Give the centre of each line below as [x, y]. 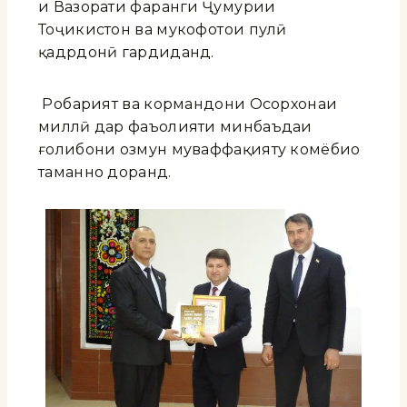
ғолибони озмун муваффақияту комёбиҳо [199, 149]
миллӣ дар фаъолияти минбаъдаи [175, 126]
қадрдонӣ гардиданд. [126, 52]
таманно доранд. [105, 172]
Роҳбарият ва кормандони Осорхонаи [188, 104]
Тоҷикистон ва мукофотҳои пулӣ [163, 29]
